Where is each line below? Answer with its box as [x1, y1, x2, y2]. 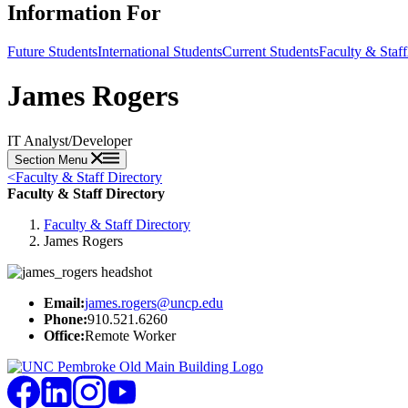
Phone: [44, 311, 87, 327]
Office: [44, 327, 85, 343]
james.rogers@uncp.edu [85, 294, 223, 311]
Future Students [7, 43, 97, 59]
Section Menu [15, 152, 91, 167]
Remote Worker [85, 327, 176, 343]
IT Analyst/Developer [7, 132, 132, 148]
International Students [97, 43, 222, 59]
